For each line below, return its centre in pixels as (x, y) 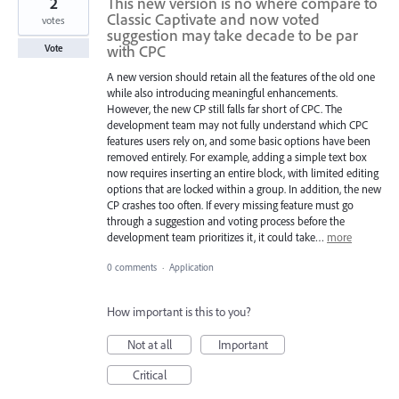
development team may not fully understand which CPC (237, 124)
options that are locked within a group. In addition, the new (244, 188)
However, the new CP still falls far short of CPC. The (224, 108)
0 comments (132, 268)
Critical (149, 375)
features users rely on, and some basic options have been (239, 140)
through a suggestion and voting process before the (226, 220)
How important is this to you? (179, 312)
